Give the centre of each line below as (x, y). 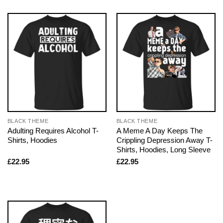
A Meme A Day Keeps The (159, 131)
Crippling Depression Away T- (164, 140)
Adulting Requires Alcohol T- (53, 131)
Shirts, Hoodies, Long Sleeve (163, 150)
